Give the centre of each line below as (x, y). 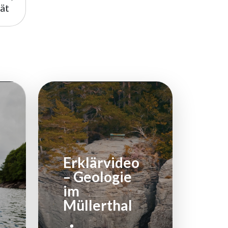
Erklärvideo (102, 163)
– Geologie (98, 177)
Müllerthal (98, 205)
